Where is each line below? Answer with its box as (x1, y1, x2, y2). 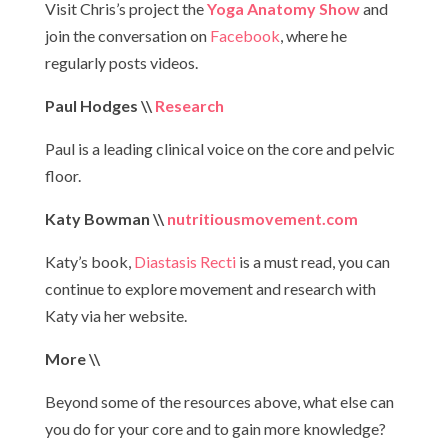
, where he (279, 26, 347, 45)
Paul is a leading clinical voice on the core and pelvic (44, 139, 395, 158)
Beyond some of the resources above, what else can (44, 392, 394, 411)
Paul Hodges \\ (44, 96, 155, 115)
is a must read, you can (235, 252, 390, 271)
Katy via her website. (44, 306, 187, 325)
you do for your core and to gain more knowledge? (44, 419, 386, 438)
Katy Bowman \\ (44, 209, 167, 228)
